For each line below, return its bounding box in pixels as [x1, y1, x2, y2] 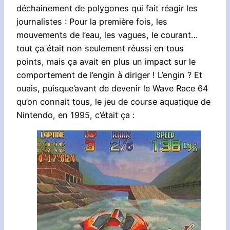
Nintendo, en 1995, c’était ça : [16, 110, 135, 121]
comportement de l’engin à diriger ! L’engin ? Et [16, 70, 202, 81]
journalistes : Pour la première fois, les [16, 16, 167, 27]
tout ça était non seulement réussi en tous [16, 43, 184, 54]
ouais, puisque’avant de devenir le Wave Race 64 [16, 83, 208, 94]
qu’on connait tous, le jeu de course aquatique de [16, 97, 210, 107]
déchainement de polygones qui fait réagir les [16, 3, 198, 14]
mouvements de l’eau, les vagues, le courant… [16, 30, 198, 41]
